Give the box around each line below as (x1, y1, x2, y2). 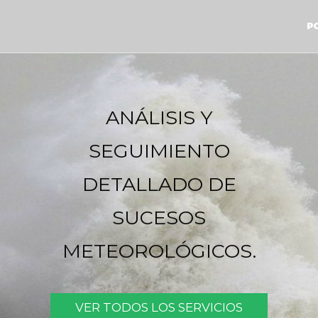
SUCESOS (112, 206, 206, 230)
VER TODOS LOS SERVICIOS (75, 300, 243, 315)
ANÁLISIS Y (105, 106, 213, 130)
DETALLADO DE (82, 172, 236, 197)
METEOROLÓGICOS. (62, 239, 256, 263)
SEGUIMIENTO (88, 139, 230, 163)
